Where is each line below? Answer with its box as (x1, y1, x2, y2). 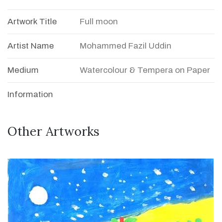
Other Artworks (7, 123, 100, 139)
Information (7, 90, 53, 99)
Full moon (80, 17, 118, 26)
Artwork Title (7, 17, 57, 26)
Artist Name (7, 41, 54, 51)
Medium (7, 65, 39, 75)
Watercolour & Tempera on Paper (80, 65, 210, 75)
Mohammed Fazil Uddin (80, 41, 171, 51)
